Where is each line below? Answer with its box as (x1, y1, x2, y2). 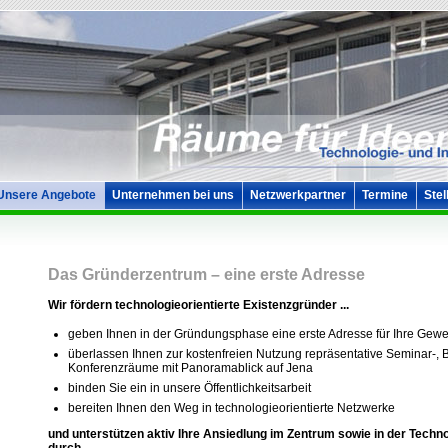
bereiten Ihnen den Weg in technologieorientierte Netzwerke (67, 401, 395, 416)
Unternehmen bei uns (111, 188, 234, 202)
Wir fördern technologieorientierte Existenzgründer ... (47, 297, 349, 312)
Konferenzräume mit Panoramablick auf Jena (67, 361, 313, 376)
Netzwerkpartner (249, 188, 346, 202)
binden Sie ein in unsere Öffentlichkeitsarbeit (67, 381, 311, 396)
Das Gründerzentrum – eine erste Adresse (47, 266, 365, 284)
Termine (361, 188, 408, 202)
